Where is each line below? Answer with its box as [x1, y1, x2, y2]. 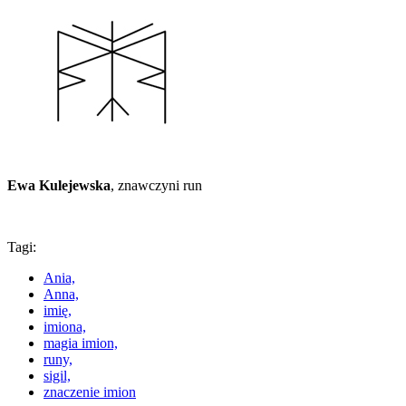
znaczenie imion [43, 383, 136, 400]
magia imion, [43, 334, 118, 351]
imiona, [43, 318, 86, 334]
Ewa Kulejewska [7, 177, 111, 193]
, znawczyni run [111, 177, 202, 193]
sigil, [43, 367, 71, 383]
